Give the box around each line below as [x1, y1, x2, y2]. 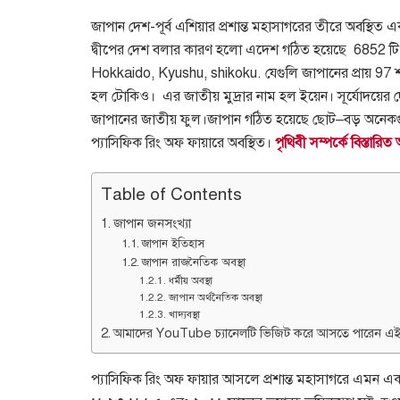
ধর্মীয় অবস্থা [168, 273, 215, 287]
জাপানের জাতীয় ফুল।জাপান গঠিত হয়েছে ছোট [91, 110, 336, 129]
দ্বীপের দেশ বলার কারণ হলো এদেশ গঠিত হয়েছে [91, 40, 346, 59]
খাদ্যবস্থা [168, 307, 200, 321]
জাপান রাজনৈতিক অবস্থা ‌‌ [141, 254, 250, 270]
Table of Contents [101, 184, 242, 205]
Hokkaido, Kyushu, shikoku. [91, 63, 265, 82]
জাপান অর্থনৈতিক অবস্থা [168, 290, 265, 304]
